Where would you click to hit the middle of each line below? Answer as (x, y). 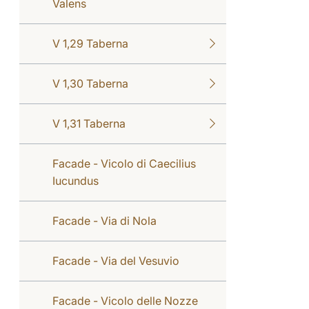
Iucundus (76, 180)
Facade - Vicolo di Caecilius (124, 163)
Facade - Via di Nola (104, 220)
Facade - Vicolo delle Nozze (125, 300)
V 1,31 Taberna (89, 123)
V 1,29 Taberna (90, 43)
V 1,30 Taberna (90, 83)
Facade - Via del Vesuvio (116, 260)
